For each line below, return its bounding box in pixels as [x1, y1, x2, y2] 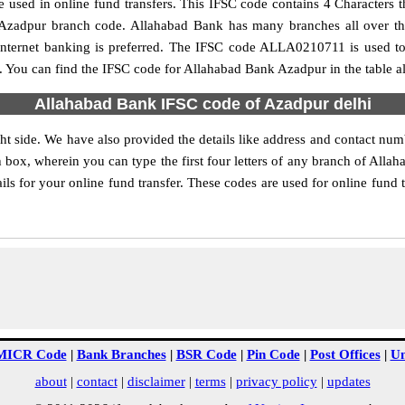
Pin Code [246, 347, 300, 362]
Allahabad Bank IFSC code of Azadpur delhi [33, 95, 372, 113]
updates [326, 374, 371, 389]
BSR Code [175, 347, 237, 362]
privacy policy [235, 374, 317, 389]
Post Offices [309, 347, 381, 362]
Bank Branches [76, 347, 166, 362]
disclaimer [127, 374, 185, 389]
